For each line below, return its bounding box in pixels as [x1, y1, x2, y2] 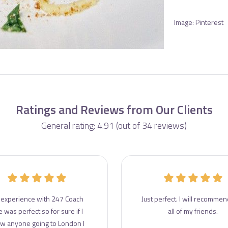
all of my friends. [167, 206, 218, 216]
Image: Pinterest [174, 17, 223, 27]
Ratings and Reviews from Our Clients [15, 100, 213, 119]
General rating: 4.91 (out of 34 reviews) [41, 119, 187, 132]
